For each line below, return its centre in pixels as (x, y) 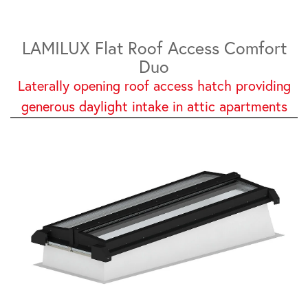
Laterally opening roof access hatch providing (154, 86)
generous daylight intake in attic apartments (154, 106)
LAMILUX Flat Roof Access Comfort (154, 48)
